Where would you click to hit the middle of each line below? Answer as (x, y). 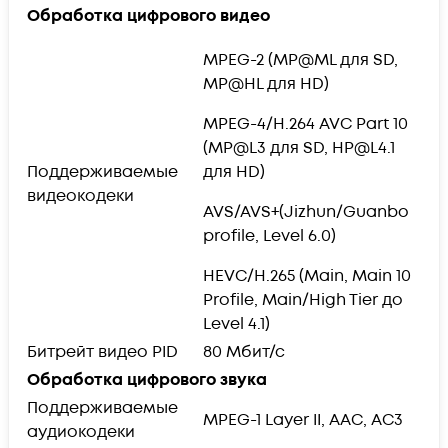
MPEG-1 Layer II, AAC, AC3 (303, 419)
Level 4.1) (236, 323)
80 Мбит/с (246, 351)
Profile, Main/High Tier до (303, 299)
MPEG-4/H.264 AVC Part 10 (305, 123)
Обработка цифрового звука (147, 379)
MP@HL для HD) (266, 83)
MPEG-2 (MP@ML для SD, (300, 59)
